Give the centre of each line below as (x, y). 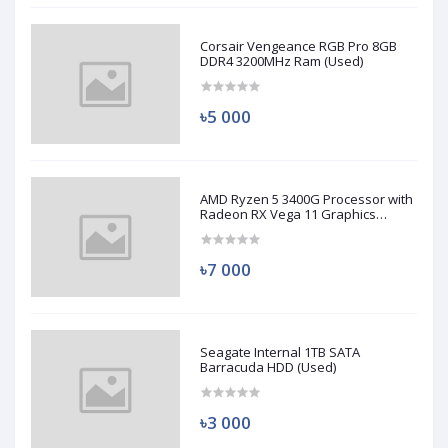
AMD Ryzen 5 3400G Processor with (307, 199)
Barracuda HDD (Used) (268, 367)
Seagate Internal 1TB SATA (280, 352)
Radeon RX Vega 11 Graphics (288, 214)
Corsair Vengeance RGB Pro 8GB (299, 46)
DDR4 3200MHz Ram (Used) (282, 61)
